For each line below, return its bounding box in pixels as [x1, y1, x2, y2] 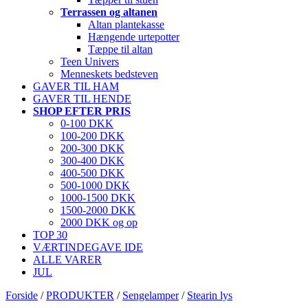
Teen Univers [60, 56, 119, 67]
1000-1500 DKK [60, 192, 135, 203]
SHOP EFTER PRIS [33, 105, 131, 117]
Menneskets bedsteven [60, 68, 158, 80]
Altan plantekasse [88, 19, 164, 30]
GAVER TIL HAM [33, 80, 119, 92]
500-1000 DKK [60, 179, 130, 191]
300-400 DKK [60, 155, 124, 166]
